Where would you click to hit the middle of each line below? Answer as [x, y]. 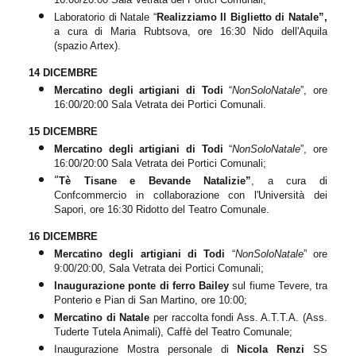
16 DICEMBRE [63, 236]
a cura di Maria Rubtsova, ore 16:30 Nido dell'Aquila [191, 31]
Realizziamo [188, 17]
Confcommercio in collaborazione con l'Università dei [191, 195]
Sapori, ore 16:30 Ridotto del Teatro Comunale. [162, 209]
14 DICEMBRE [63, 72]
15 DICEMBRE [63, 131]
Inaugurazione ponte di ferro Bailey [141, 285]
